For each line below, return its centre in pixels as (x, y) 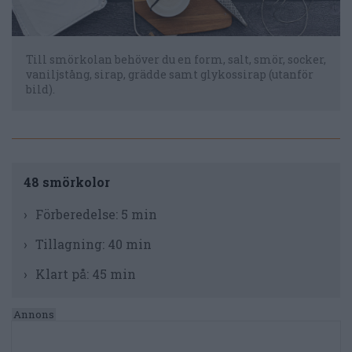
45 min (114, 273)
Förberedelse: (78, 214)
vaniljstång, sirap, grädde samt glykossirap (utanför (170, 74)
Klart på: (64, 273)
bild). (40, 89)
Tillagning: (71, 244)
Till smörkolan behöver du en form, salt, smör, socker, (176, 59)
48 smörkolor (67, 181)
